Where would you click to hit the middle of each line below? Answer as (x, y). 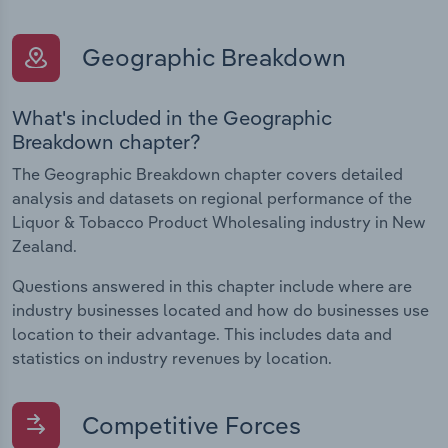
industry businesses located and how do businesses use (220, 309)
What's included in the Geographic (172, 117)
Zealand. (44, 245)
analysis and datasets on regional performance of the (212, 197)
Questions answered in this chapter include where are (212, 285)
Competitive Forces (188, 424)
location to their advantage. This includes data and (202, 333)
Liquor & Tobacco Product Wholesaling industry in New (219, 221)
